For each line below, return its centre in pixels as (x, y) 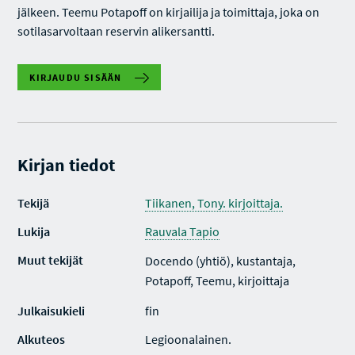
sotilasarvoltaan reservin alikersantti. (116, 31)
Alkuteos (42, 339)
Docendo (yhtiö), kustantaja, (221, 261)
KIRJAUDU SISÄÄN (76, 77)
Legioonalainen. (189, 339)
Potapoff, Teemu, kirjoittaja (218, 281)
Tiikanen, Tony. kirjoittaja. (214, 203)
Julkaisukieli (52, 311)
